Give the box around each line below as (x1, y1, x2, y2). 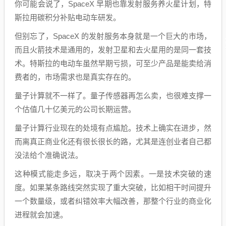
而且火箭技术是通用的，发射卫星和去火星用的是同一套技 (15, 45, 211, 54)
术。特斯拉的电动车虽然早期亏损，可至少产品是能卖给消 (15, 59, 211, 68)
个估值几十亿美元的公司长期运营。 (15, 105, 136, 114)
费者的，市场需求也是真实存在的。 (15, 73, 136, 81)
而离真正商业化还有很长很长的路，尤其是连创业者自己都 (15, 137, 211, 146)
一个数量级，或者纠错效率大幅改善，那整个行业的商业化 (15, 197, 211, 205)
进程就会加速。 (15, 210, 68, 219)
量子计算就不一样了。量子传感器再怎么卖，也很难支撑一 (15, 91, 211, 100)
